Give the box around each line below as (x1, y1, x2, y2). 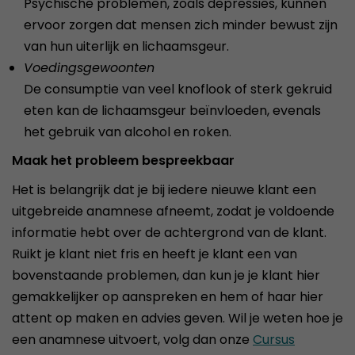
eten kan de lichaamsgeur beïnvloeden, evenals (24, 101, 321, 120)
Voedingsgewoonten (24, 59, 155, 77)
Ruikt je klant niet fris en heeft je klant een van (12, 245, 297, 263)
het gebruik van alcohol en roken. (24, 123, 231, 141)
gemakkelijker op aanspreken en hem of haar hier (12, 288, 323, 306)
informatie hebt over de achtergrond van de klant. (12, 223, 326, 242)
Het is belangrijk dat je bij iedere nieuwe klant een (12, 181, 316, 199)
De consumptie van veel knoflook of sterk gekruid (24, 80, 332, 98)
